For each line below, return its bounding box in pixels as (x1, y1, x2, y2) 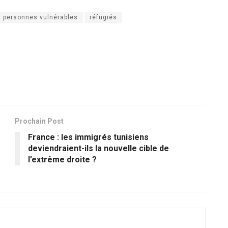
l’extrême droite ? (28, 154, 97, 164)
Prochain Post (15, 117, 64, 125)
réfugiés (90, 13, 117, 21)
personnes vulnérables (3, 13, 78, 21)
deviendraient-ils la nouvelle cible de (28, 143, 169, 153)
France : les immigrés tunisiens (28, 132, 149, 142)
